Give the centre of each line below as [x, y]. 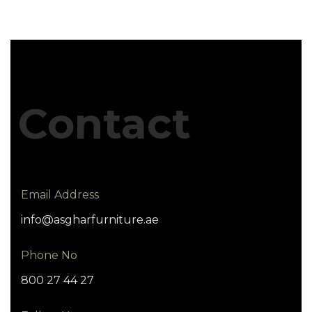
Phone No [49, 255]
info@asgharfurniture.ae [90, 219]
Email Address [60, 194]
